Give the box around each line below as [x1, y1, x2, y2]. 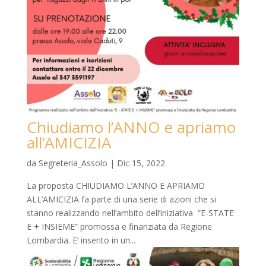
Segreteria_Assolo [38, 157, 107, 169]
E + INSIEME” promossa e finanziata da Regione [26, 220, 212, 232]
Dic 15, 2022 [116, 157, 165, 169]
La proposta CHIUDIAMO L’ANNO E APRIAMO [26, 179, 205, 191]
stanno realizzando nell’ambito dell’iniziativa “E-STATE [26, 207, 234, 218]
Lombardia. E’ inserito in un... [26, 234, 135, 246]
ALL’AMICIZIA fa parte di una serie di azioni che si [26, 193, 216, 205]
